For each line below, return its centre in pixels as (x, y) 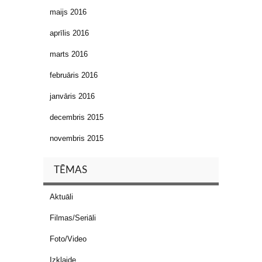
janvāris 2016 (72, 96)
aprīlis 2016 (69, 33)
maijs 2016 (68, 12)
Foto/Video (68, 239)
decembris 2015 (77, 117)
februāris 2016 (74, 75)
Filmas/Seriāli (73, 218)
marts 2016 (69, 54)
